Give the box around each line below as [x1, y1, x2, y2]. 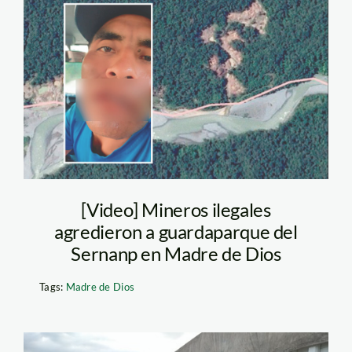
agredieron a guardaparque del [54, 220, 298, 244]
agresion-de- [48, 25, 192, 58]
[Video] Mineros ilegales [81, 198, 271, 222]
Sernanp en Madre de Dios [71, 242, 281, 266]
